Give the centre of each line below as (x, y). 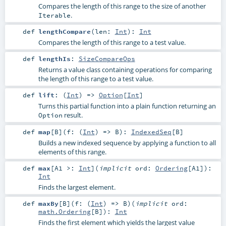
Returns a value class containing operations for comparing (125, 70)
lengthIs (54, 59)
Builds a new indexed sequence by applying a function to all (127, 143)
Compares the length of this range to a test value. (112, 43)
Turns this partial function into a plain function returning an (127, 106)
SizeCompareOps (107, 59)
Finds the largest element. (77, 187)
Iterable (54, 15)
